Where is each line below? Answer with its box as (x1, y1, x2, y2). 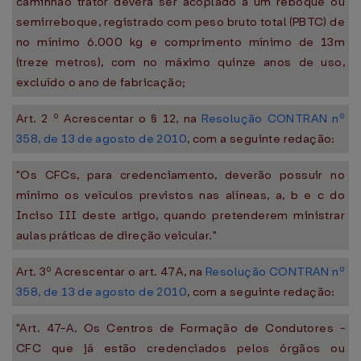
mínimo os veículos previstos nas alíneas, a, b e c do (16, 187, 345, 203)
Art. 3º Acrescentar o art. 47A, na (16, 263, 206, 280)
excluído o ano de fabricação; (16, 74, 186, 90)
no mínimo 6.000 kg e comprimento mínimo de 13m (16, 34, 345, 50)
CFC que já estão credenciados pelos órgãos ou (16, 340, 345, 356)
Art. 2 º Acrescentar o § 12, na (16, 110, 202, 127)
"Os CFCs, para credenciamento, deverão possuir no (16, 167, 345, 183)
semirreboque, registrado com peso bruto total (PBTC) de (16, 14, 345, 30)
